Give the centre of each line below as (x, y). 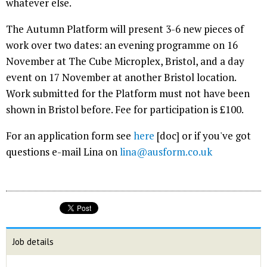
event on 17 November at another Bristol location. (121, 77)
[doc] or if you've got (203, 136)
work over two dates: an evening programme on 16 (122, 45)
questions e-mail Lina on (63, 152)
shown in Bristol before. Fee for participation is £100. (125, 109)
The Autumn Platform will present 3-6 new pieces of (125, 29)
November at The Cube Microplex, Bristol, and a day (125, 61)
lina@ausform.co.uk (166, 152)
